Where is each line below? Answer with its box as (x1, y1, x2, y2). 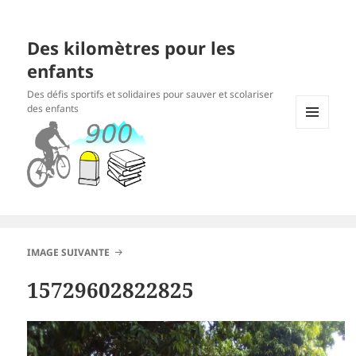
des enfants (27, 102, 79, 116)
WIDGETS (296, 155, 341, 169)
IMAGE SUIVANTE (27, 246, 110, 260)
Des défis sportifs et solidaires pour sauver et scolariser (27, 87, 274, 102)
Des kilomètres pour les (27, 36, 236, 60)
